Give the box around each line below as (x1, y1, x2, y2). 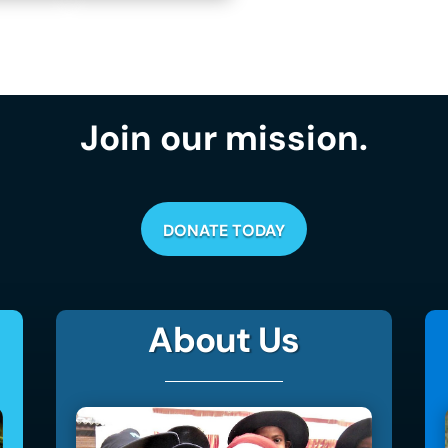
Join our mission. (80, 115, 368, 162)
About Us (148, 316, 300, 363)
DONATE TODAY (163, 220, 285, 242)
